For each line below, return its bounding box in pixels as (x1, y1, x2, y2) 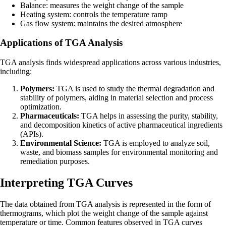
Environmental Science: (20, 139, 101, 148)
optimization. (20, 102, 62, 111)
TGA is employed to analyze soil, (101, 139, 210, 148)
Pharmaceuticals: (20, 111, 79, 121)
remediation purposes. (20, 157, 90, 166)
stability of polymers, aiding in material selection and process (20, 93, 213, 102)
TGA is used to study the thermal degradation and (54, 84, 214, 93)
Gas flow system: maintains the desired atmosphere (20, 19, 182, 28)
